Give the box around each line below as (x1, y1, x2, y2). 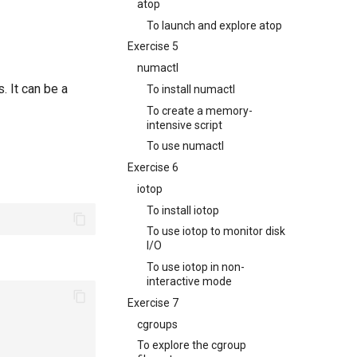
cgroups (137, 317, 178, 331)
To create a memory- (147, 104, 253, 117)
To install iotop (147, 203, 219, 217)
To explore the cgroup (137, 339, 246, 352)
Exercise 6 (127, 161, 178, 174)
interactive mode (147, 275, 232, 288)
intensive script (147, 118, 222, 131)
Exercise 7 (127, 296, 178, 309)
